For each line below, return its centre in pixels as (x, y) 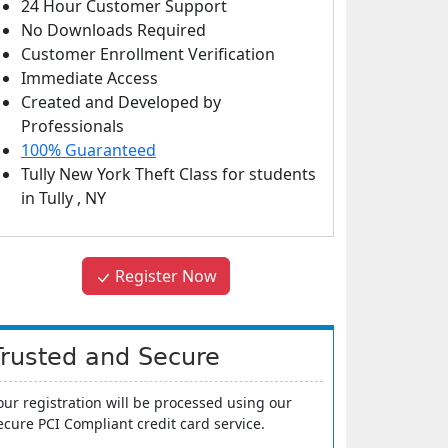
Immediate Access (89, 78)
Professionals (72, 126)
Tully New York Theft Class (121, 174)
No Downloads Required (113, 30)
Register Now (164, 276)
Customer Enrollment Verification (148, 54)
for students (269, 174)
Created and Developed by (121, 102)
